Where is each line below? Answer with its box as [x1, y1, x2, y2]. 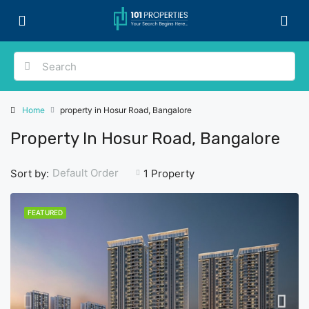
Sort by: [10, 166, 49, 180]
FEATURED [28, 208, 63, 217]
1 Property [143, 166, 195, 180]
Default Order [52, 166, 119, 179]
